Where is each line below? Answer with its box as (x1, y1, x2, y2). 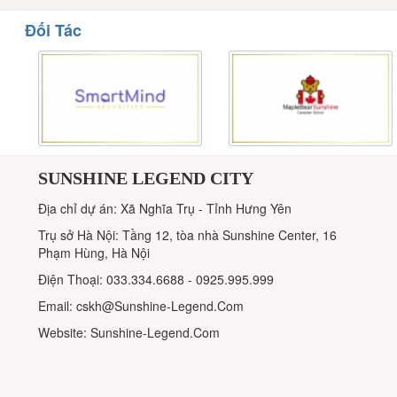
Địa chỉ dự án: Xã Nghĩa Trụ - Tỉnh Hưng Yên (38, 198, 292, 217)
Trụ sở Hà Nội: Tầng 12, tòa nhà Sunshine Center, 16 (38, 225, 338, 244)
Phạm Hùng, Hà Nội (38, 243, 151, 261)
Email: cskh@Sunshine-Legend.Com (38, 296, 245, 315)
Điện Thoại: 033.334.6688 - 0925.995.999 (38, 269, 275, 288)
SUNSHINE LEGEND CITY (38, 167, 254, 188)
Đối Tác (25, 18, 82, 42)
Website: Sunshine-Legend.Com (38, 323, 221, 341)
